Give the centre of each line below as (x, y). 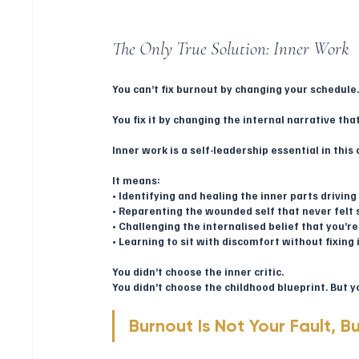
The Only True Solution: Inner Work (231, 48)
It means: (137, 180)
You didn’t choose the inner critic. (198, 271)
